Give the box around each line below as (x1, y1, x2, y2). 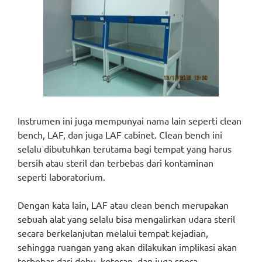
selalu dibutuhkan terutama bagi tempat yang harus (18, 143, 232, 154)
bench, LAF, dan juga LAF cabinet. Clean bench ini (18, 129, 222, 140)
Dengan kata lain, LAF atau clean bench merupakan (18, 199, 229, 211)
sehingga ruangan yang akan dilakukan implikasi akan (18, 241, 237, 253)
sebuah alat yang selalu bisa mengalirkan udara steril (18, 213, 235, 225)
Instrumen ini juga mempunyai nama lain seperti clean (18, 115, 242, 126)
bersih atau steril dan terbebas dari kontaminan (18, 157, 213, 168)
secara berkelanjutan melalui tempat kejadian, (18, 227, 208, 239)
